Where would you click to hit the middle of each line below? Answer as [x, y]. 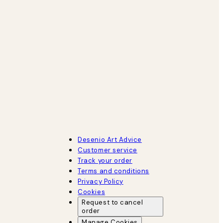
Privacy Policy [101, 181]
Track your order [105, 160]
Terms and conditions [113, 171]
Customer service [108, 150]
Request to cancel [112, 202]
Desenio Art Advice [110, 139]
